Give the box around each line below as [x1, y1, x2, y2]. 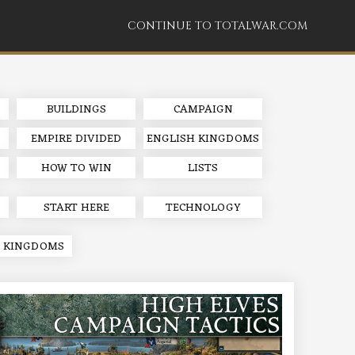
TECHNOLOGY [165, 197, 241, 218]
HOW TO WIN [40, 158, 112, 178]
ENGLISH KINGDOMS [147, 129, 259, 149]
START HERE [43, 197, 109, 218]
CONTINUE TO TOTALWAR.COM [128, 18, 307, 33]
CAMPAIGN [173, 100, 233, 120]
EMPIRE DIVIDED [31, 129, 121, 149]
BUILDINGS [46, 100, 106, 120]
